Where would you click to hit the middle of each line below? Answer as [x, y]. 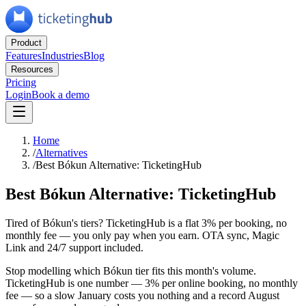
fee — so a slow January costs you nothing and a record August [142, 295]
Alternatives [61, 153]
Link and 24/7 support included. [74, 247]
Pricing [21, 82]
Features [24, 56]
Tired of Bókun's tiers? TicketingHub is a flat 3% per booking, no [146, 223]
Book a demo [60, 95]
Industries [62, 56]
